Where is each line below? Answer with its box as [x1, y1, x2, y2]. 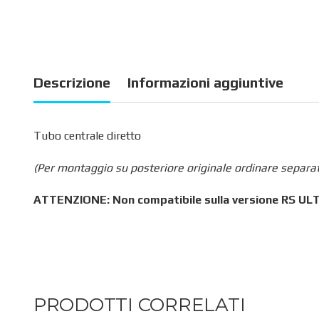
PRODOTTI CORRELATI [33, 293, 246, 316]
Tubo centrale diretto [33, 128, 141, 142]
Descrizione [33, 73, 110, 90]
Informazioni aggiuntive [127, 73, 283, 90]
